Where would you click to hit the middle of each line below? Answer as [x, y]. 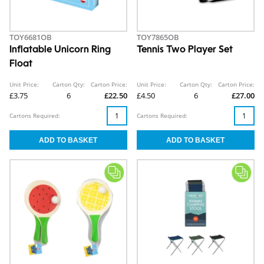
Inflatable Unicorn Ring [60, 50]
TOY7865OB [158, 37]
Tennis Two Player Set [185, 50]
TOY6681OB [31, 37]
